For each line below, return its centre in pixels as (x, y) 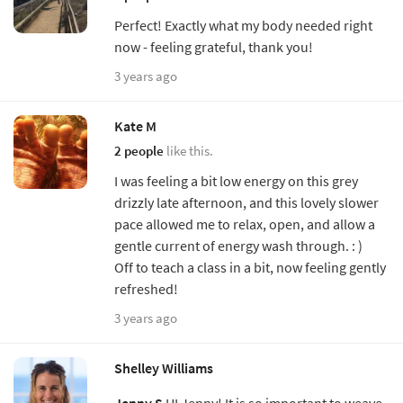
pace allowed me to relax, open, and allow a (245, 224)
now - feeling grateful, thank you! (214, 46)
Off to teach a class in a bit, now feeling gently (250, 267)
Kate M (135, 125)
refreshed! (146, 288)
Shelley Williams (164, 367)
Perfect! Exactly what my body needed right (243, 25)
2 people (139, 150)
